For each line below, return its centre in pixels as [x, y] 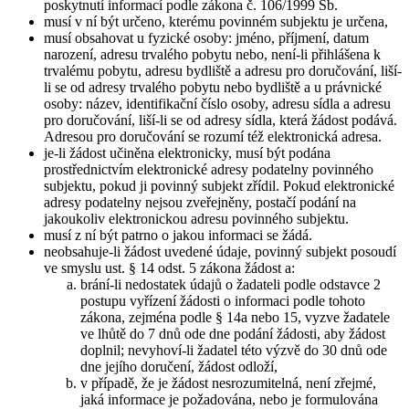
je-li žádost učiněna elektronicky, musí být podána [187, 152]
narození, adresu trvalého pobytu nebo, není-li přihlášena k [212, 54]
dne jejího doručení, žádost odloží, [179, 366]
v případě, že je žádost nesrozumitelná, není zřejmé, [228, 383]
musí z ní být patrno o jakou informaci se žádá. [178, 235]
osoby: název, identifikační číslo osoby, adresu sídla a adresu [217, 103]
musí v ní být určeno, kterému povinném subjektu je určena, [216, 21]
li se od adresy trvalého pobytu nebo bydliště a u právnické [213, 87]
